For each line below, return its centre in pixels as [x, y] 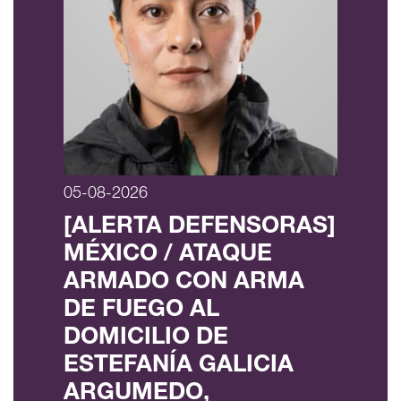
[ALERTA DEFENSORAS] [200, 228]
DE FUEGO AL [141, 311]
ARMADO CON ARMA [184, 283]
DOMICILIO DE [146, 339]
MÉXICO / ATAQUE [168, 256]
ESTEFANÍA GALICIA [179, 367]
